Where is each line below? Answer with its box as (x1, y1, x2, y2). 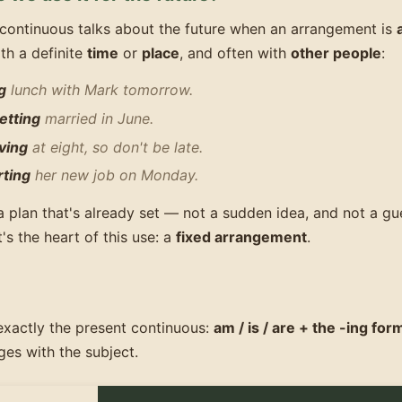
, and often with (179, 43, 291, 62)
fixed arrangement (176, 227, 307, 246)
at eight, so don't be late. (28, 137, 203, 156)
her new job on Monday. (31, 166, 198, 185)
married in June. (40, 109, 153, 127)
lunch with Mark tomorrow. (6, 80, 193, 99)
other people (291, 43, 381, 62)
